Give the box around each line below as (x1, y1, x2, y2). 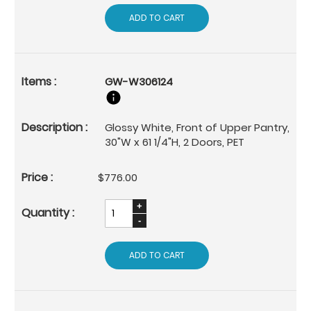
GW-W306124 (105, 74, 173, 89)
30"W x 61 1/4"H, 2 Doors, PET (105, 134, 244, 149)
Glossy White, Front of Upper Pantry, (105, 119, 289, 135)
